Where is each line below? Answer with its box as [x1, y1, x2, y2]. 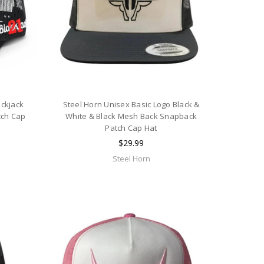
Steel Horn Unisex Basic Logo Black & [62, 98, 200, 110]
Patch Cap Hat [105, 122, 157, 133]
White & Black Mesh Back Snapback [65, 110, 197, 121]
